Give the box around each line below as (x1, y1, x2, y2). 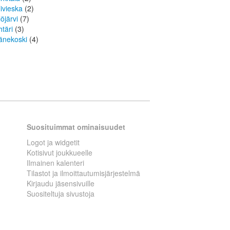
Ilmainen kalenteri (27, 158, 84, 168)
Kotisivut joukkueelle (27, 147, 92, 158)
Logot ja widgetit (27, 137, 80, 148)
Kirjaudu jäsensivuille (27, 178, 94, 189)
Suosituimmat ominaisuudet (27, 122, 125, 132)
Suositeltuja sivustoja (27, 188, 94, 199)
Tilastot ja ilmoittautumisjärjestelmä (27, 168, 140, 179)
